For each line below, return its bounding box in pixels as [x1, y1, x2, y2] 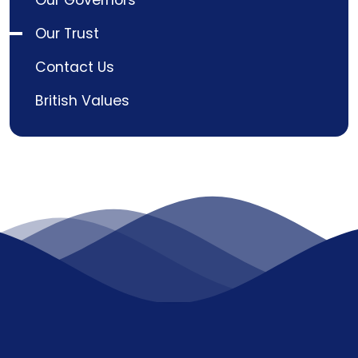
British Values [35, 91, 129, 111]
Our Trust [35, 24, 99, 44]
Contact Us [35, 58, 114, 78]
